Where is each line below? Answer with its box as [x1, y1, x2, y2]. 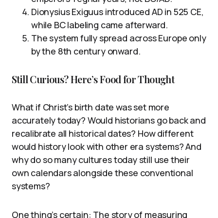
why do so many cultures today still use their [12, 154, 190, 166]
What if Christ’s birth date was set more [12, 101, 169, 113]
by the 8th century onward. [31, 45, 141, 57]
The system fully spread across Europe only [31, 32, 206, 44]
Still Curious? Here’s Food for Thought [12, 73, 175, 86]
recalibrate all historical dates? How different [12, 127, 194, 140]
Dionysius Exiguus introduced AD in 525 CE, [31, 6, 204, 18]
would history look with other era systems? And [12, 141, 201, 153]
